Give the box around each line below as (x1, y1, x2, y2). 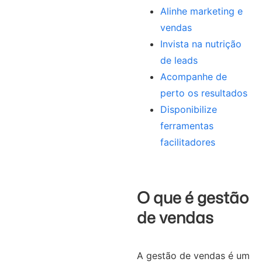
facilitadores (160, 136, 215, 149)
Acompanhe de (160, 71, 227, 83)
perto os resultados (160, 87, 247, 99)
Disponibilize (160, 104, 217, 116)
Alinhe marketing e (160, 5, 243, 18)
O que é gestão (136, 186, 249, 209)
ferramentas (160, 120, 213, 132)
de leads (160, 54, 198, 67)
